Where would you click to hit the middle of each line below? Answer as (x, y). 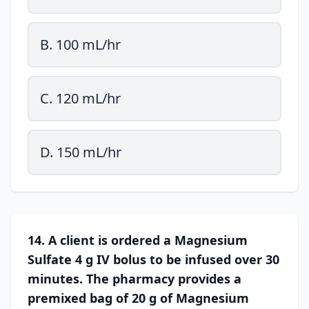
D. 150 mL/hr (81, 152)
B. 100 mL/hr (80, 44)
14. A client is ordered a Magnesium (138, 240)
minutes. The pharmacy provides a (134, 279)
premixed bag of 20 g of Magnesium (138, 298)
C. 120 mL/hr (80, 98)
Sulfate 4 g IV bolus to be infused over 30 (153, 259)
